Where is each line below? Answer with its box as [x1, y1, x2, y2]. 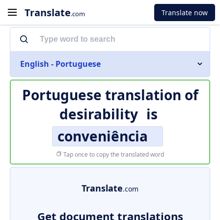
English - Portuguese [20, 58, 101, 69]
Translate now [162, 7, 208, 17]
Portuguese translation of [22, 85, 198, 104]
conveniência [57, 127, 148, 145]
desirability [59, 105, 138, 123]
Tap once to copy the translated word [62, 150, 164, 159]
